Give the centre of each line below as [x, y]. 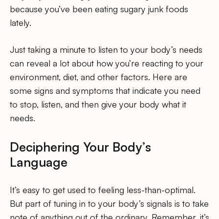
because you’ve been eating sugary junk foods [99, 9]
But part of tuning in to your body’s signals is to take [109, 203]
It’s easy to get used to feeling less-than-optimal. [103, 189]
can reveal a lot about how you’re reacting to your [107, 63]
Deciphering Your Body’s [80, 146]
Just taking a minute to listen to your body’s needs [106, 49]
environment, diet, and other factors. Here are [99, 77]
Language [39, 162]
